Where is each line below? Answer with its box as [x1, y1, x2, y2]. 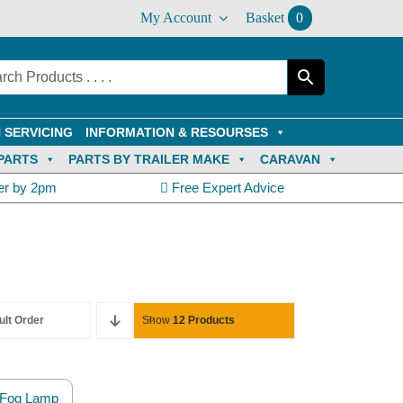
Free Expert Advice [167, 180, 284, 195]
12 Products [173, 314, 236, 327]
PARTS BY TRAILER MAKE [67, 152, 229, 166]
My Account [139, 10, 211, 25]
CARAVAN [259, 152, 320, 166]
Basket [245, 10, 284, 25]
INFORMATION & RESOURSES [85, 125, 268, 139]
